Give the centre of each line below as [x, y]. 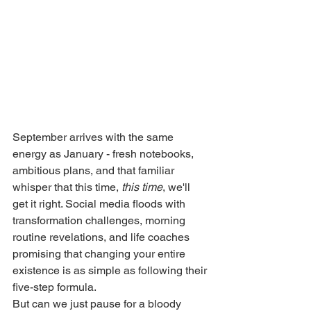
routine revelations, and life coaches [102, 237]
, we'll [178, 187]
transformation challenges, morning [100, 221]
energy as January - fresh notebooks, [104, 154]
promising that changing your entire [100, 254]
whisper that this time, [67, 187]
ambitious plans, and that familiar [95, 171]
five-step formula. [54, 287]
